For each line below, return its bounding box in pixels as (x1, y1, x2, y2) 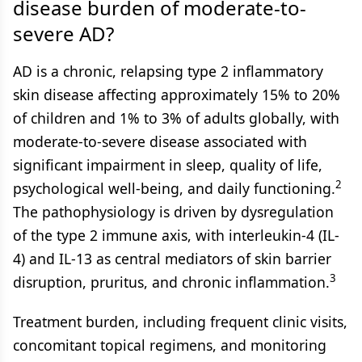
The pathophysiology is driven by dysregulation (13, 202, 334, 221)
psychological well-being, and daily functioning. (13, 179, 335, 198)
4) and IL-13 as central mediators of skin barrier (13, 249, 331, 268)
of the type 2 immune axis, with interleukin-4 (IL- (13, 225, 339, 245)
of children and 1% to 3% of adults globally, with (13, 108, 339, 128)
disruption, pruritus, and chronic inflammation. (13, 272, 330, 292)
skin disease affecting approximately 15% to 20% (13, 85, 340, 104)
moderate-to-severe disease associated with (13, 132, 307, 151)
